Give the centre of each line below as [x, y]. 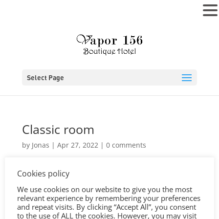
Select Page [45, 77]
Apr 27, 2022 [77, 145]
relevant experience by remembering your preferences [109, 198]
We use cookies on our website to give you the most [105, 189]
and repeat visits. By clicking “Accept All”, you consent [107, 207]
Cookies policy [43, 174]
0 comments [126, 145]
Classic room [58, 129]
